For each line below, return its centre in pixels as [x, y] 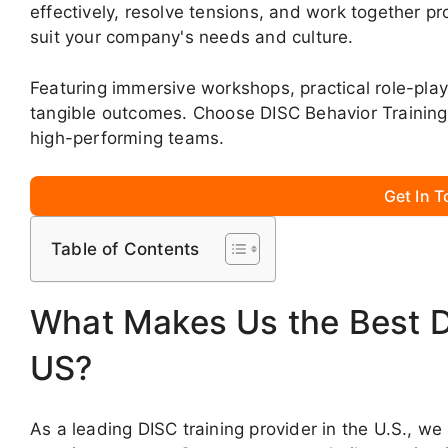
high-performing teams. [127, 137]
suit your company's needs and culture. [192, 37]
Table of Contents [125, 249]
